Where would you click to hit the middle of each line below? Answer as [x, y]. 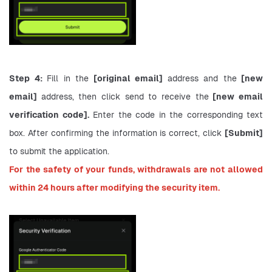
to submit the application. [59, 151]
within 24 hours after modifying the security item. [114, 188]
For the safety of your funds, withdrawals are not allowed [136, 170]
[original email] [128, 79]
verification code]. [49, 115]
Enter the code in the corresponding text [176, 115]
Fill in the [68, 79]
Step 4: [28, 79]
